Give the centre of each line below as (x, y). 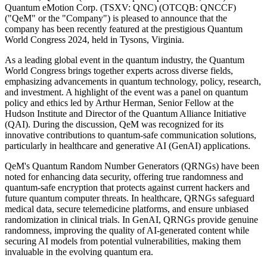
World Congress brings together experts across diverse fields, (119, 70)
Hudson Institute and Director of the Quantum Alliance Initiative (125, 113)
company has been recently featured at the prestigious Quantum (124, 29)
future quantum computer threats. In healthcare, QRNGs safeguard (130, 198)
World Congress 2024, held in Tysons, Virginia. (94, 39)
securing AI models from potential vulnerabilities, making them (123, 241)
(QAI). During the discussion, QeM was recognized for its (114, 124)
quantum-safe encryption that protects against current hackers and (127, 187)
